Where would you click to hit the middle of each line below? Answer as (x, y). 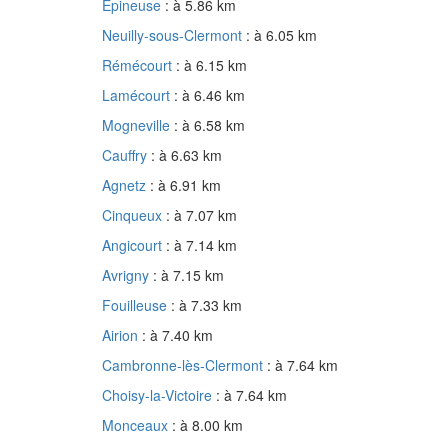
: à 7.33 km (206, 305)
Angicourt (134, 245)
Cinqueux (134, 215)
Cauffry (126, 155)
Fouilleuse (136, 305)
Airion (122, 335)
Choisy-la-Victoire (159, 395)
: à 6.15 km (211, 65)
